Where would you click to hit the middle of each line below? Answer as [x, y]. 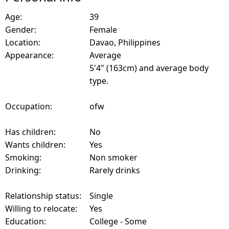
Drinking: [23, 170]
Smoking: [23, 158]
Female [103, 30]
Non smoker [113, 158]
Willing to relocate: [41, 209]
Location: [23, 43]
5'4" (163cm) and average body [149, 68]
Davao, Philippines [125, 43]
